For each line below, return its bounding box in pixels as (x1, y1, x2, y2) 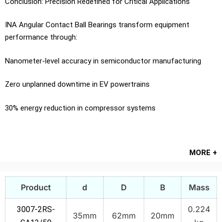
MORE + (189, 148, 217, 157)
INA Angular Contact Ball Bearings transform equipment (5, 20, 189, 29)
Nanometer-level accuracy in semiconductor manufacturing (5, 56, 201, 65)
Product (20, 182, 51, 192)
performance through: (5, 33, 77, 42)
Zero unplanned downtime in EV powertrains (5, 80, 150, 89)
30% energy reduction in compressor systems (5, 103, 156, 112)
